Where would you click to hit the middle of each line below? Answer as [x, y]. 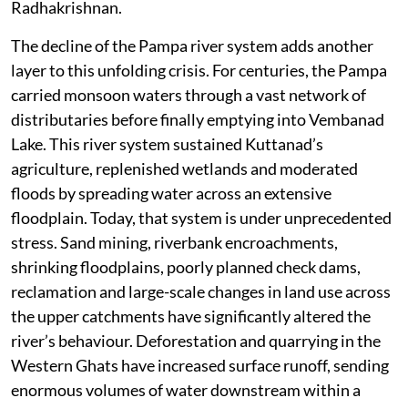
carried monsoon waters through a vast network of [189, 95]
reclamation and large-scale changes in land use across [201, 292]
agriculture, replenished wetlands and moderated [184, 169]
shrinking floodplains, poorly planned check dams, [186, 267]
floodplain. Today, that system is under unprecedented [201, 218]
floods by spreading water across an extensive [171, 194]
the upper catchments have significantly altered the [191, 316]
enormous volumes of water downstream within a [186, 390]
